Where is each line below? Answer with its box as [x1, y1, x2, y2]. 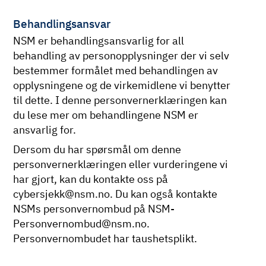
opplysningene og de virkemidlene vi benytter [13, 78, 231, 92]
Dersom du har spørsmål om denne [13, 142, 182, 157]
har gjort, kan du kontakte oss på [13, 172, 169, 186]
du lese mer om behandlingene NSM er [13, 107, 199, 122]
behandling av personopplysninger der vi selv [13, 48, 230, 62]
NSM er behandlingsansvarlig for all [13, 33, 185, 47]
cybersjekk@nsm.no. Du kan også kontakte [13, 187, 218, 201]
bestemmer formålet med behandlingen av [13, 63, 218, 77]
